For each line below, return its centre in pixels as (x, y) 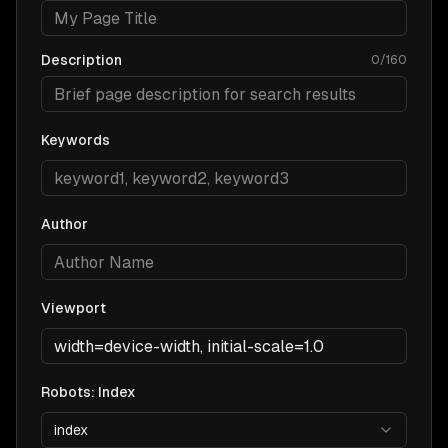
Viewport (73, 308)
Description (81, 60)
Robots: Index (88, 392)
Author (64, 224)
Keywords (75, 140)
